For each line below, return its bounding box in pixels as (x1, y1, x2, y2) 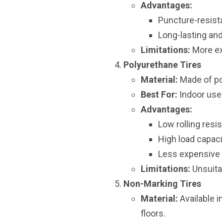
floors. (141, 208, 166, 219)
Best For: (141, 89, 177, 100)
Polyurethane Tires (123, 59, 201, 70)
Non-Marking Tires (123, 178, 201, 189)
